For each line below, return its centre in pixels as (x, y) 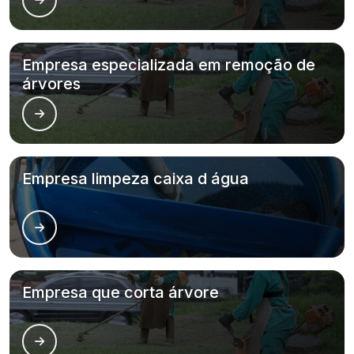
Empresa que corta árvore (121, 292)
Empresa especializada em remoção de (169, 65)
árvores (51, 84)
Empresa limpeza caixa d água (136, 179)
